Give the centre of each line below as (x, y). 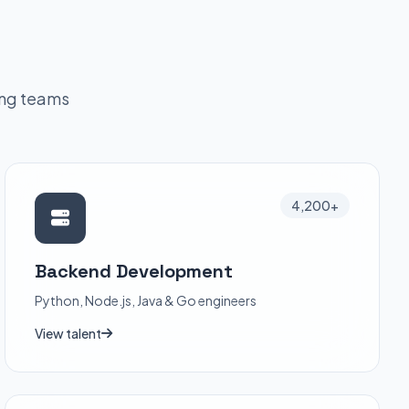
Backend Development (134, 271)
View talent (68, 333)
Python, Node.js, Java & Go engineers (146, 300)
